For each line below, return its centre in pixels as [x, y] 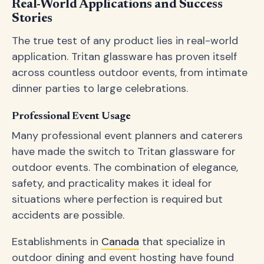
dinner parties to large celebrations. [100, 88]
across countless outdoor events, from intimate [130, 72]
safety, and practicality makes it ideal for [112, 183]
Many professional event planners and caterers [127, 136]
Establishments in [57, 242]
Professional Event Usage [71, 117]
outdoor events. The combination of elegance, [125, 167]
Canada [120, 242]
